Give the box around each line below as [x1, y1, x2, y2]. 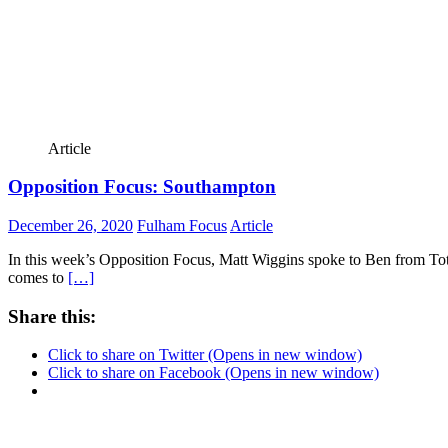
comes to [8, 268, 68, 286]
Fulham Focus [137, 216, 227, 234]
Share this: [8, 305, 96, 327]
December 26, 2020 [8, 216, 133, 234]
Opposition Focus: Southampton [8, 176, 276, 198]
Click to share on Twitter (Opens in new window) [48, 346, 362, 364]
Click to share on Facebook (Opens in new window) [48, 364, 379, 382]
